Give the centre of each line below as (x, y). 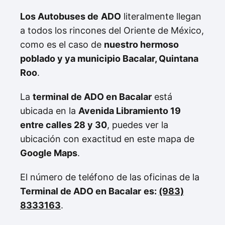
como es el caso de (62, 45)
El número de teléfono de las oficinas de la (110, 177)
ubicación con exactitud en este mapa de (107, 139)
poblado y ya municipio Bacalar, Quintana (109, 59)
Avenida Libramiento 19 (130, 111)
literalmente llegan (161, 17)
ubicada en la (49, 111)
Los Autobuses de (59, 17)
